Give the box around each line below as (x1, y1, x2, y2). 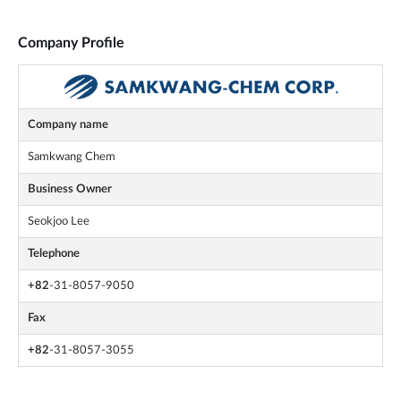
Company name (28, 119, 108, 131)
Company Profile (18, 36, 124, 51)
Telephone (28, 248, 80, 260)
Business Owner (28, 183, 112, 195)
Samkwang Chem (28, 151, 115, 163)
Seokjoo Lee (28, 216, 90, 227)
